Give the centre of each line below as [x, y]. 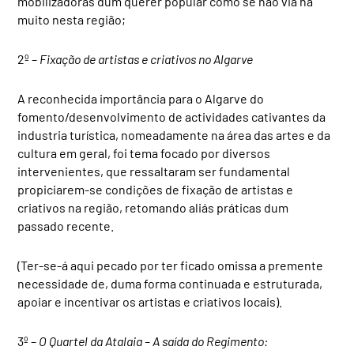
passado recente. [66, 225]
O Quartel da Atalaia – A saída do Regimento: [154, 341]
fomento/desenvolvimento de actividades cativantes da [172, 116]
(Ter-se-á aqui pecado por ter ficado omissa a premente [171, 265]
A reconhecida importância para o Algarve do [141, 98]
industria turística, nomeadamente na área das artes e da [174, 134]
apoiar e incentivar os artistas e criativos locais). [150, 301]
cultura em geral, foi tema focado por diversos [144, 153]
